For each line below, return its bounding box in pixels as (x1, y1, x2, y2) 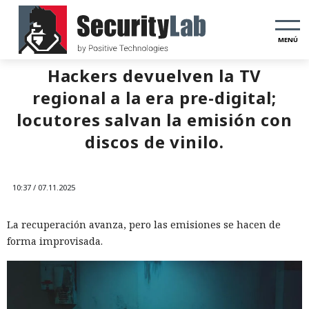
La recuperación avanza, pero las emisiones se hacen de (7, 218, 281, 231)
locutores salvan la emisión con (16, 108, 293, 131)
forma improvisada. (7, 235, 103, 248)
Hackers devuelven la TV (47, 64, 262, 87)
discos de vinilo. (85, 130, 224, 153)
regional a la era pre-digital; (32, 86, 277, 109)
